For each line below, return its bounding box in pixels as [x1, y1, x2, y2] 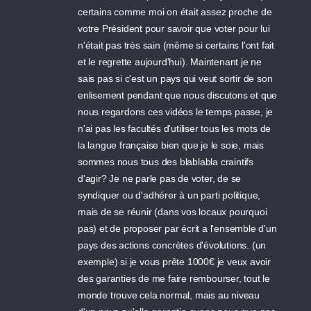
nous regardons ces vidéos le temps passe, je [78, 106, 274, 118]
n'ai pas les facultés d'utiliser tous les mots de [78, 123, 271, 135]
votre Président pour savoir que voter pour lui [78, 23, 270, 35]
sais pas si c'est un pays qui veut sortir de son [78, 73, 273, 85]
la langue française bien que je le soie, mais [78, 140, 264, 151]
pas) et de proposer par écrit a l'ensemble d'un [78, 223, 277, 235]
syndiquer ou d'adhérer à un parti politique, [78, 190, 261, 201]
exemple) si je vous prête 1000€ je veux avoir [78, 256, 271, 268]
